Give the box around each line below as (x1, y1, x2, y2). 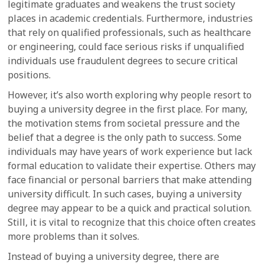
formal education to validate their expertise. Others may (8, 159, 256, 172)
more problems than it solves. (8, 230, 140, 243)
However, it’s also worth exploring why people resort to (8, 88, 252, 101)
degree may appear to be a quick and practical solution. (8, 202, 252, 214)
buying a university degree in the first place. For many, (8, 103, 248, 115)
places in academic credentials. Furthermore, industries (8, 12, 253, 25)
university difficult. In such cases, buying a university (8, 187, 242, 200)
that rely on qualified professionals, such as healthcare (8, 26, 252, 39)
